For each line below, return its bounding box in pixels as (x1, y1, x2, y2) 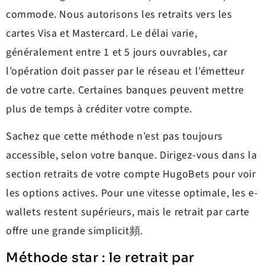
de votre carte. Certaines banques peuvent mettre (6, 82, 244, 98)
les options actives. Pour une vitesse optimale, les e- (6, 186, 258, 201)
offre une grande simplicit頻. (6, 224, 143, 239)
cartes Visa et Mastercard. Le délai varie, (6, 25, 198, 41)
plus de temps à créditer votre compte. (6, 101, 192, 117)
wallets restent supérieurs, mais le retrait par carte (6, 205, 250, 220)
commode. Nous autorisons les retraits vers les (6, 7, 232, 22)
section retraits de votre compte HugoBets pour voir (6, 167, 256, 182)
